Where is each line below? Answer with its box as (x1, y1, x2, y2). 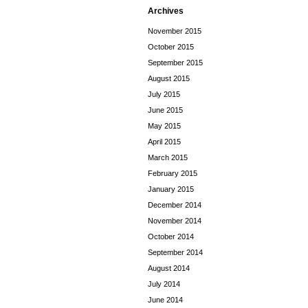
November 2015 (148, 27, 201, 35)
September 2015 (148, 58, 203, 67)
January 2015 (148, 185, 194, 193)
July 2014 (148, 280, 180, 288)
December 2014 (148, 201, 201, 209)
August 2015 (148, 74, 190, 82)
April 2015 (148, 137, 181, 146)
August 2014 (148, 264, 190, 272)
